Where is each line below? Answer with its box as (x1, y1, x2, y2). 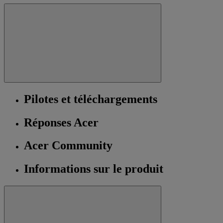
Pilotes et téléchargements (24, 92, 157, 106)
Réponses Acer (24, 115, 99, 129)
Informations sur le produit (24, 162, 163, 176)
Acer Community (24, 139, 112, 152)
